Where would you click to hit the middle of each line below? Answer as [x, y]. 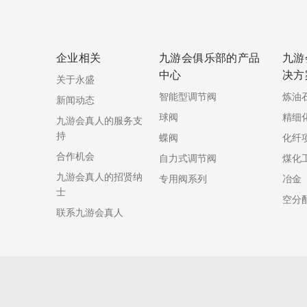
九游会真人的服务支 [99, 120]
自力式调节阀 [188, 158]
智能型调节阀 [188, 96]
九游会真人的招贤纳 [99, 176]
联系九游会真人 [90, 212]
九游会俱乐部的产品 [210, 57]
